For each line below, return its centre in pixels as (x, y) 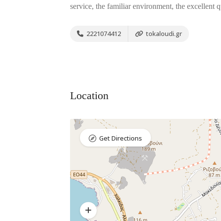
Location (89, 95)
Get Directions (121, 138)
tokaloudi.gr (163, 34)
